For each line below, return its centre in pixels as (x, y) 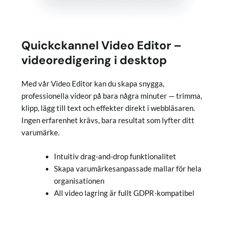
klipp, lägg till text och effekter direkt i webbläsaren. (108, 108)
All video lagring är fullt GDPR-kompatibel (124, 193)
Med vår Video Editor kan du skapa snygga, (93, 84)
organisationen (79, 181)
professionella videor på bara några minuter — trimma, (111, 96)
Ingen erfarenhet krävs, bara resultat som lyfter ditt (108, 121)
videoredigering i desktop (94, 60)
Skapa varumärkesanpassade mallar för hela (127, 169)
